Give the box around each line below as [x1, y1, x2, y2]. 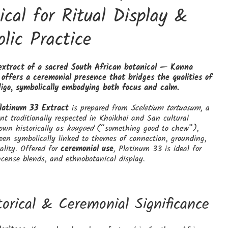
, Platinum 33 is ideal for [113, 142, 202, 156]
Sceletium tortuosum [130, 102, 201, 115]
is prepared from [68, 102, 131, 115]
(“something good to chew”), [93, 122, 199, 135]
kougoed [66, 122, 94, 135]
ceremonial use [60, 142, 113, 156]
